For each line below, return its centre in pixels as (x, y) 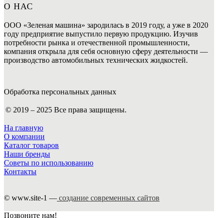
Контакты (20, 171)
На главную (24, 127)
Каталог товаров (31, 145)
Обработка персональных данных (60, 91)
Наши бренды (27, 154)
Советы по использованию (49, 163)
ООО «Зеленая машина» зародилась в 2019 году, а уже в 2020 (106, 25)
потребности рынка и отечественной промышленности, (97, 42)
